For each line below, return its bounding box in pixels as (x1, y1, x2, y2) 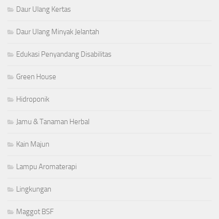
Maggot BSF (16, 207, 54, 217)
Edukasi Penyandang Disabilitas (16, 50, 111, 59)
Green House (16, 72, 56, 82)
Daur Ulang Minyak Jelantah (16, 27, 99, 37)
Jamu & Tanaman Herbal (16, 117, 89, 127)
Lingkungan (16, 185, 51, 194)
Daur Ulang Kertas (16, 5, 71, 14)
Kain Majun (16, 140, 49, 149)
